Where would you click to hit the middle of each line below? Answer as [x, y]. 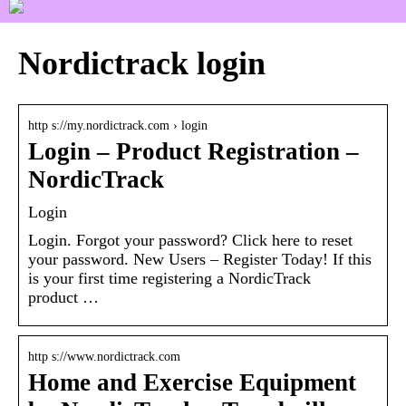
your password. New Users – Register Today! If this [200, 259]
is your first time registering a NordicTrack [169, 278]
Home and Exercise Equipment [192, 382]
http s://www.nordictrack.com [104, 356]
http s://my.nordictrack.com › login [118, 125]
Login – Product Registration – [193, 151]
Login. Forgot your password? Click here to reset [190, 240]
